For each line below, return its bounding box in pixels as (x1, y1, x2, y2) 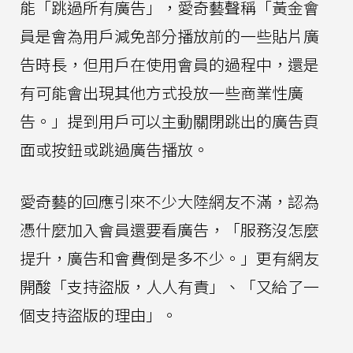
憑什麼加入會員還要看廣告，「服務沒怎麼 (20, 218, 319, 242)
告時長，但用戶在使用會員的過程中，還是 (20, 53, 319, 76)
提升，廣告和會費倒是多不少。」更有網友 (20, 247, 319, 270)
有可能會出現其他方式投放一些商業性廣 (20, 81, 303, 105)
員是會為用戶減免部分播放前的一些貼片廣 (20, 24, 319, 48)
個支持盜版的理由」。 (20, 303, 177, 327)
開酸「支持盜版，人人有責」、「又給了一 (20, 275, 319, 299)
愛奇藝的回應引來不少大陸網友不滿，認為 (20, 190, 319, 214)
